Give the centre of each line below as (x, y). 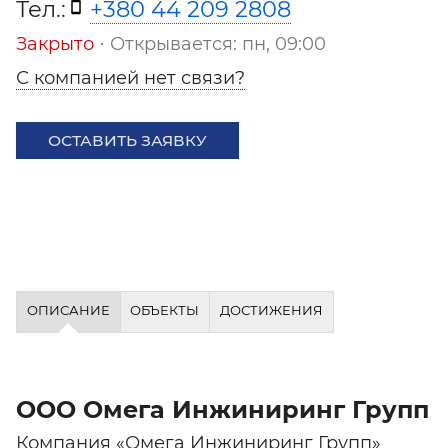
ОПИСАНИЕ (68, 310)
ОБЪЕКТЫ (165, 310)
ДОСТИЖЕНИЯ (271, 310)
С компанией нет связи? (130, 78)
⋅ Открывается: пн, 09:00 (210, 44)
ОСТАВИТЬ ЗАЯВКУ (127, 140)
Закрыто (55, 44)
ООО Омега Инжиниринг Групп (222, 409)
